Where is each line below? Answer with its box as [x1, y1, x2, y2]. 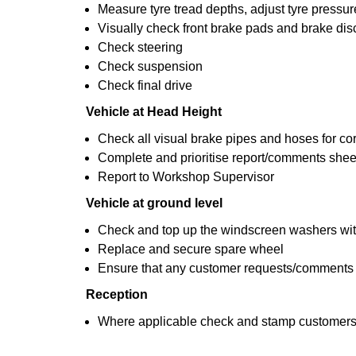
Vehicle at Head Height [86, 105, 222, 118]
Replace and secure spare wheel [98, 242, 284, 256]
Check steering [98, 41, 183, 54]
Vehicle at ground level [86, 196, 222, 210]
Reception [86, 288, 148, 301]
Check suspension [98, 60, 203, 73]
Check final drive [98, 79, 192, 92]
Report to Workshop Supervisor [98, 170, 274, 184]
